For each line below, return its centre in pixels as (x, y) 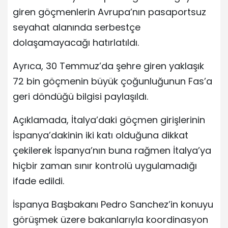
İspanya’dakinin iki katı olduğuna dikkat (101, 135)
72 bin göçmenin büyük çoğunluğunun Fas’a (112, 81)
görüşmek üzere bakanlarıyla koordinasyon (110, 220)
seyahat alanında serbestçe (77, 27)
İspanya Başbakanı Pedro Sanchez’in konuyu (113, 205)
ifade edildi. (38, 181)
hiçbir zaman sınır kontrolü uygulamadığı (105, 166)
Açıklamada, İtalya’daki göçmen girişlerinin (109, 120)
